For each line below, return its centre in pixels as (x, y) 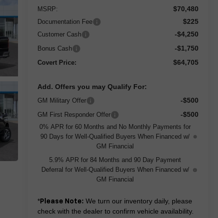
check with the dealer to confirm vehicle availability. (115, 211)
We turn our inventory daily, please (138, 201)
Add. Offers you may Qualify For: (92, 86)
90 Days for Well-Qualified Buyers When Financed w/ (115, 136)
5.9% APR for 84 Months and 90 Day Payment (115, 160)
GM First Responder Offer (74, 114)
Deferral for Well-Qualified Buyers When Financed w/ (115, 169)
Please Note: (62, 201)
